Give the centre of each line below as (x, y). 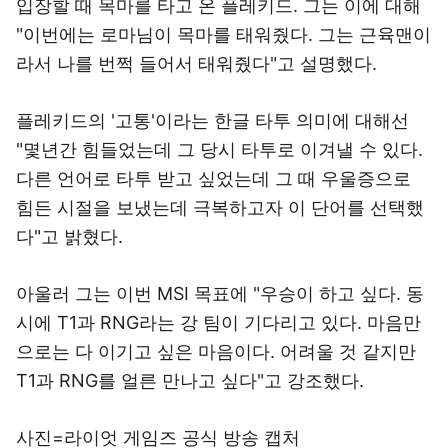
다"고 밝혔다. (69, 236)
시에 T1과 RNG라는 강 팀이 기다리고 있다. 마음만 (218, 322)
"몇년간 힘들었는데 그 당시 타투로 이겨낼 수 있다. (219, 149)
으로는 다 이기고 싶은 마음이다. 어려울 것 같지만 (216, 351)
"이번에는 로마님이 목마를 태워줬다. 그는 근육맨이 (223, 34)
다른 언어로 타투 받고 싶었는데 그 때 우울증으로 (213, 178)
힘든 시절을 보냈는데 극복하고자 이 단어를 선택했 (220, 207)
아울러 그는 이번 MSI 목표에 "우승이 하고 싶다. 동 (220, 293)
